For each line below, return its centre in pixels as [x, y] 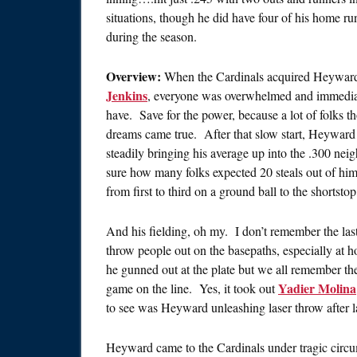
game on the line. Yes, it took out [192, 288]
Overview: [135, 76]
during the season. [151, 36]
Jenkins [127, 95]
